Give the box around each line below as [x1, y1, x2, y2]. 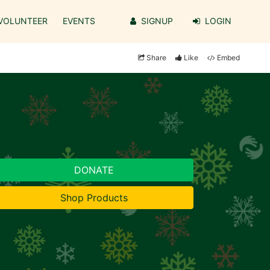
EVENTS [63, 16, 96, 26]
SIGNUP [140, 16, 173, 26]
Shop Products [60, 192, 128, 204]
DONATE [74, 164, 114, 176]
